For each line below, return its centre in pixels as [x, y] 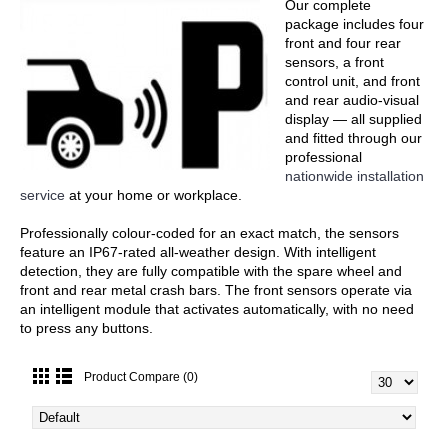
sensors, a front [334, 62]
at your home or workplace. [153, 195]
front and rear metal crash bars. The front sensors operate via [216, 290]
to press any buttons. [86, 328]
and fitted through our [353, 138]
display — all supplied [353, 119]
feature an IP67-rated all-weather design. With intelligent [198, 252]
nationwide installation [354, 176]
